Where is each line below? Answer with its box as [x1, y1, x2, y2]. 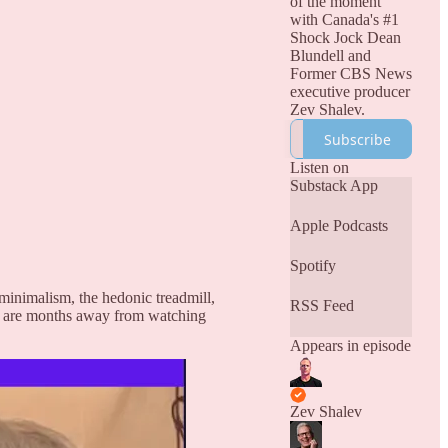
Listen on [289, 159, 349, 176]
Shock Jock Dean [289, 29, 401, 46]
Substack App [289, 177, 378, 194]
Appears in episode [289, 337, 411, 354]
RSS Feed [289, 297, 354, 314]
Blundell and [289, 47, 371, 64]
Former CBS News [289, 65, 412, 82]
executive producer [289, 83, 410, 100]
